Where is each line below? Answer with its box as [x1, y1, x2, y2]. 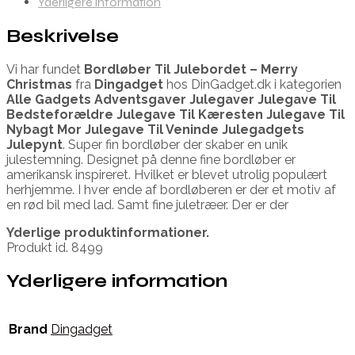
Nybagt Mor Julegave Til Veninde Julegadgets [6, 121, 304, 137]
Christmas [6, 76, 72, 92]
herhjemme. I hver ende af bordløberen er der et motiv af [6, 181, 336, 197]
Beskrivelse [6, 25, 119, 47]
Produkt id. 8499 [6, 239, 103, 255]
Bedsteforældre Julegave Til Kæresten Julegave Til [6, 106, 345, 122]
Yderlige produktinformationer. [6, 224, 209, 240]
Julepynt [6, 136, 63, 152]
